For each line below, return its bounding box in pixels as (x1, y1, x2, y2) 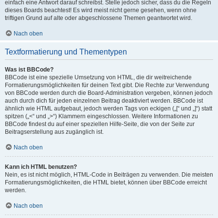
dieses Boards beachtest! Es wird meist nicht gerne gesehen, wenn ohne (5, 7, 197, 14)
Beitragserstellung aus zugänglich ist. (5, 128, 104, 135)
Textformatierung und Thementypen (5, 48, 127, 56)
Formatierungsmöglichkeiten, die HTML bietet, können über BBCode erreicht (5, 179, 207, 186)
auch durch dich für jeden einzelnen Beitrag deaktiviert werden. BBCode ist (5, 97, 203, 104)
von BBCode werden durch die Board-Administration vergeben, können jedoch (5, 90, 213, 96)
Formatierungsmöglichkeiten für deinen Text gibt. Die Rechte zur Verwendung (5, 82, 209, 89)
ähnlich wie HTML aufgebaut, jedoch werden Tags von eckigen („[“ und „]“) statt (5, 105, 212, 112)
